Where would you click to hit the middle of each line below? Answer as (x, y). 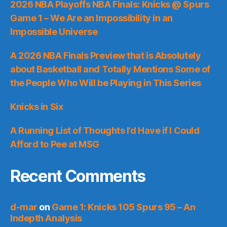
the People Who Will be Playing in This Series (106, 83)
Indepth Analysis (46, 218)
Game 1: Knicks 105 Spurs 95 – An (123, 207)
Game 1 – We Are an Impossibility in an (91, 18)
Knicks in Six (37, 106)
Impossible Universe (54, 31)
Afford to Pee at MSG (55, 144)
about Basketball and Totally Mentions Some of (110, 69)
